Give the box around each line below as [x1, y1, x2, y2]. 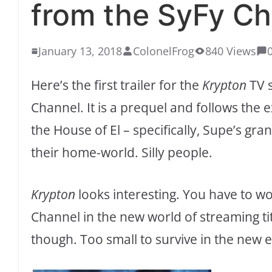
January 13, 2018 [38, 44, 122, 59]
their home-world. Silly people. [31, 144, 212, 161]
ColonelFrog [133, 44, 194, 59]
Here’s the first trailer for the [31, 76, 202, 94]
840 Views [205, 44, 256, 59]
